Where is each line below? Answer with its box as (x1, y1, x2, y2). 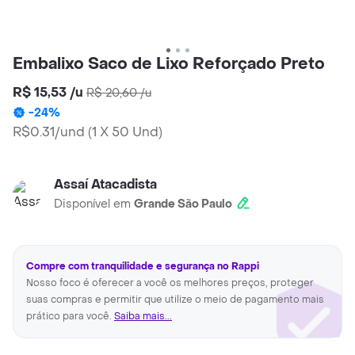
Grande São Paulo (134, 197, 232, 212)
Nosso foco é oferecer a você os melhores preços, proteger (26, 277, 314, 290)
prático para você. (26, 310, 114, 323)
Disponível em (54, 197, 134, 212)
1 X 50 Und (92, 124, 158, 141)
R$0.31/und (13, 124, 85, 141)
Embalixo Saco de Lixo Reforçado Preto (13, 54, 325, 75)
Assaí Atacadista (54, 176, 157, 193)
